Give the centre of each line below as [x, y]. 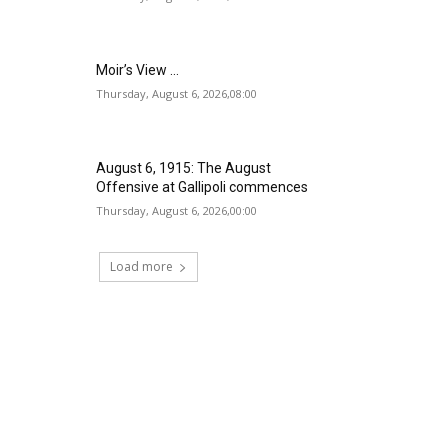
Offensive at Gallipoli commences [202, 187]
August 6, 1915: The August [184, 168]
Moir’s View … [138, 70]
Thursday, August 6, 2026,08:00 [177, 94]
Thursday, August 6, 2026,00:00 [177, 211]
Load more [141, 267]
